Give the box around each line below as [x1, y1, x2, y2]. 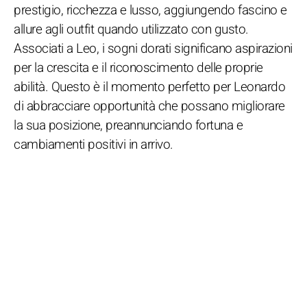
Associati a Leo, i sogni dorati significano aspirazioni [14, 38, 293, 58]
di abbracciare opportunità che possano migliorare [14, 96, 285, 116]
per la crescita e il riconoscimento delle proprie [14, 58, 263, 77]
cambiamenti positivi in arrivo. [14, 134, 173, 154]
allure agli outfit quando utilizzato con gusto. [14, 19, 249, 39]
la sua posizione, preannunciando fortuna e [14, 115, 243, 135]
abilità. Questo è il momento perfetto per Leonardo [14, 77, 285, 97]
